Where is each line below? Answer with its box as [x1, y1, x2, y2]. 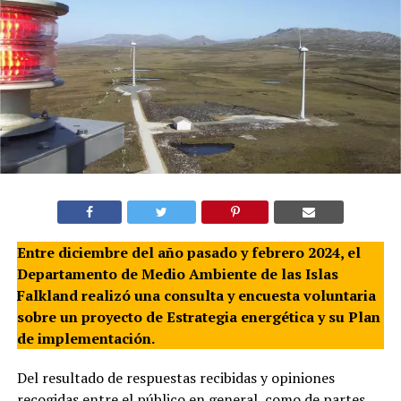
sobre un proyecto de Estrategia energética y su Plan [16, 306, 380, 327]
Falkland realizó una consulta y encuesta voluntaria [16, 285, 376, 305]
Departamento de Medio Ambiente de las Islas [16, 263, 338, 284]
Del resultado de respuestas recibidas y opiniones [16, 367, 335, 388]
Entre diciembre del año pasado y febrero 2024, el [16, 242, 361, 262]
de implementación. [16, 328, 155, 348]
